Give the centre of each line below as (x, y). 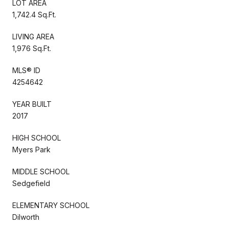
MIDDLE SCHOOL (41, 171)
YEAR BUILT (32, 104)
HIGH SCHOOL (37, 138)
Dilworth (26, 217)
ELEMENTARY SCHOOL (51, 205)
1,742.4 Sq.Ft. (34, 14)
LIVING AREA (33, 36)
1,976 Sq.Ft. (32, 48)
